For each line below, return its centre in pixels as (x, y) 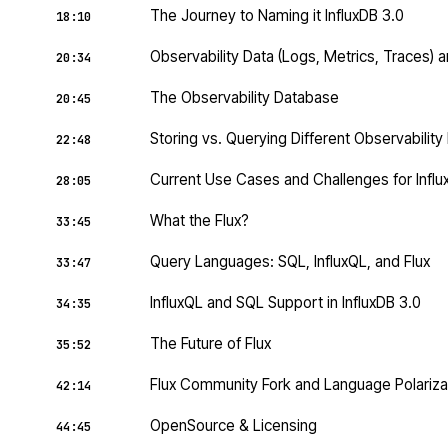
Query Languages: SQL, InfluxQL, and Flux (290, 261)
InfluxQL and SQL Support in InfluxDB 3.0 (285, 302)
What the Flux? (199, 220)
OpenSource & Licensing (233, 425)
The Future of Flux (210, 343)
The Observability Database (244, 97)
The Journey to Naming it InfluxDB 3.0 (277, 15)
